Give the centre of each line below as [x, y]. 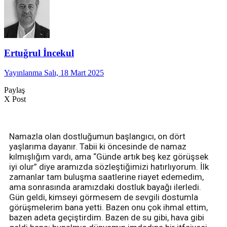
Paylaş [14, 90]
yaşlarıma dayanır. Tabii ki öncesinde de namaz [98, 146]
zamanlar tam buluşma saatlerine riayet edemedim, [106, 177]
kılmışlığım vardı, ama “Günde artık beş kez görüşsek [109, 156]
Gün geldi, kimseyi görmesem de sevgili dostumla [104, 197]
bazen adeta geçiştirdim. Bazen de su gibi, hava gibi [107, 217]
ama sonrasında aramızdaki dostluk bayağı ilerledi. [105, 187]
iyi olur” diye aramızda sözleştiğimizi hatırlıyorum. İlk [109, 166]
